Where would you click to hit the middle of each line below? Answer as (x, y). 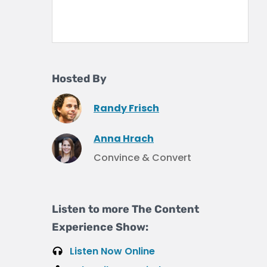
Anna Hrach (124, 139)
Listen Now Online (112, 251)
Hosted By (79, 79)
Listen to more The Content (125, 209)
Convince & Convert (142, 158)
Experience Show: (100, 227)
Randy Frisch (126, 108)
